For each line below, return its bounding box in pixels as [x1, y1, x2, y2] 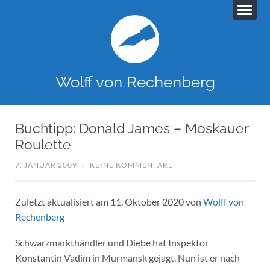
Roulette [14, 136, 71, 152]
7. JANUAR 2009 [14, 160, 77, 170]
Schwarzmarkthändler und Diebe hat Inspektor [14, 236, 209, 248]
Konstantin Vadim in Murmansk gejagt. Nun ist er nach [14, 251, 240, 263]
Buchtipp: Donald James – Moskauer [14, 120, 248, 136]
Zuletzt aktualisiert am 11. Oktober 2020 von [14, 196, 203, 208]
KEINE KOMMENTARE [89, 160, 173, 170]
